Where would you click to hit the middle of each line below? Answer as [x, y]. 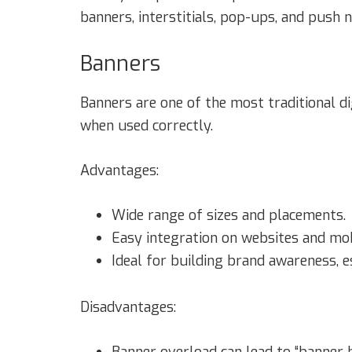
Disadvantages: [128, 307]
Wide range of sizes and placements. [229, 215]
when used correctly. [147, 125]
